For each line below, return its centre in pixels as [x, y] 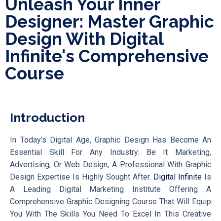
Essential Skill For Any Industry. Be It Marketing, [110, 152]
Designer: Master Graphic [110, 21]
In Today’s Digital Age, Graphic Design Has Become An [110, 140]
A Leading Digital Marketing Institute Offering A [110, 189]
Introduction [47, 117]
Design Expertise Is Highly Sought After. [82, 177]
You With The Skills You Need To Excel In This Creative [110, 214]
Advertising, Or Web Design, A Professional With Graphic [110, 165]
